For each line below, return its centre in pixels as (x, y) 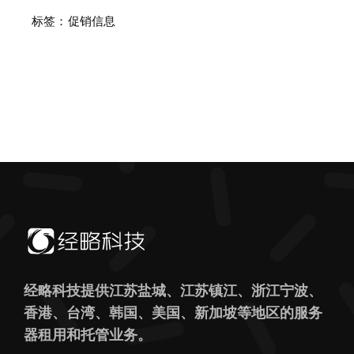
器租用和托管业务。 (87, 335)
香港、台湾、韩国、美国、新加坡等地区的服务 (173, 313)
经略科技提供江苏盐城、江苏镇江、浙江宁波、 (173, 290)
